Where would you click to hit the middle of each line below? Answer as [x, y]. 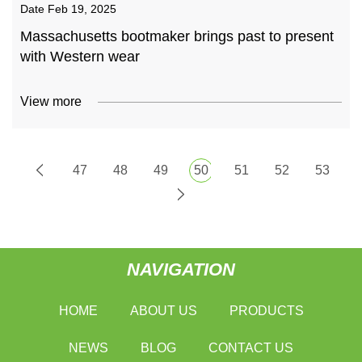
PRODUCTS [266, 310]
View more [51, 101]
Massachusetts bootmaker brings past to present [177, 36]
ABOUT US [163, 310]
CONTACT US [251, 347]
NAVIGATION [181, 269]
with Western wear [80, 57]
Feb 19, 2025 [82, 9]
